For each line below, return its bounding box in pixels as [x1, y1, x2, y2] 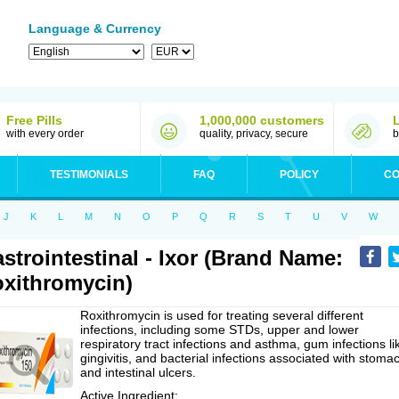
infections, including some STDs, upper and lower [80, 322, 359, 337]
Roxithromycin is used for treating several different [80, 308, 363, 322]
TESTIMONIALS [50, 168, 128, 181]
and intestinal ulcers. [80, 365, 196, 379]
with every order [6, 127, 84, 140]
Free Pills [6, 113, 62, 127]
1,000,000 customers [199, 113, 324, 127]
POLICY [280, 168, 319, 181]
